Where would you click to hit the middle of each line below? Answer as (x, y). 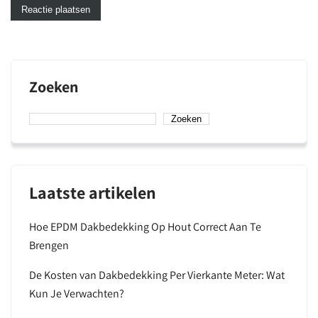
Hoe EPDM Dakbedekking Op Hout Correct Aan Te (145, 227)
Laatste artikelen (93, 192)
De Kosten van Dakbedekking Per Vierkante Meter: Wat (157, 275)
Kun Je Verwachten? (77, 294)
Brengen (49, 245)
